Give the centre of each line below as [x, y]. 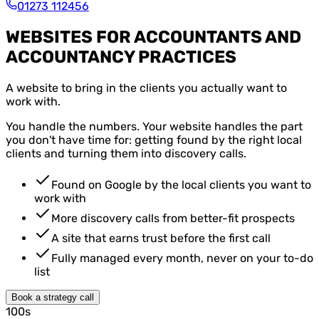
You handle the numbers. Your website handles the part [154, 126]
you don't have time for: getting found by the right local [154, 140]
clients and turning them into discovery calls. [126, 153]
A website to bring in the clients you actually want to [146, 88]
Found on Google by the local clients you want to [181, 184]
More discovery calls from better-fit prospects [173, 218]
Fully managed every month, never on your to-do [182, 258]
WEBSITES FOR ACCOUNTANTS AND [153, 37]
